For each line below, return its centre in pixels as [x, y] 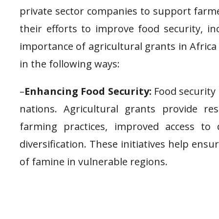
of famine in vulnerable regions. [94, 161]
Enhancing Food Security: [88, 91]
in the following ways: [70, 64]
